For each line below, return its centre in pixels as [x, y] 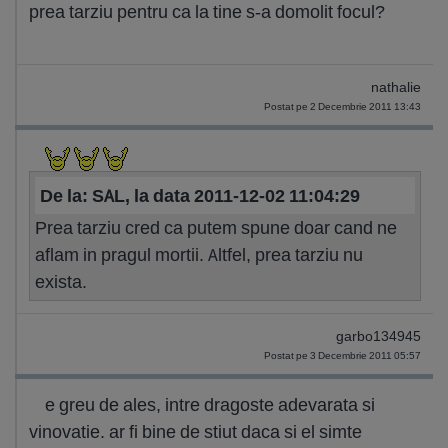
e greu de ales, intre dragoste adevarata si [210, 404]
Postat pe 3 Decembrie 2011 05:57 [342, 355]
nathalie [396, 87]
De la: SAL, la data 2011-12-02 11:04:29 [200, 196]
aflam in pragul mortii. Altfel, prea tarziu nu [199, 255]
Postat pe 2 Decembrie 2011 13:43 [342, 106]
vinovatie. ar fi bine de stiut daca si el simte [195, 431]
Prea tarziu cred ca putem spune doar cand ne [216, 228]
